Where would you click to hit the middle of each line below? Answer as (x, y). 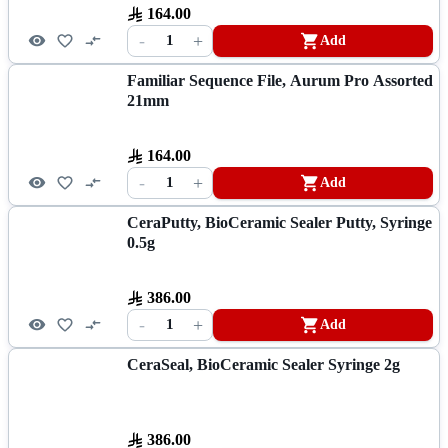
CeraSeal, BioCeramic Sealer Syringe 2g (263, 364)
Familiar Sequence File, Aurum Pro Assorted (280, 80)
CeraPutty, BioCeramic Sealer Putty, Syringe (279, 222)
